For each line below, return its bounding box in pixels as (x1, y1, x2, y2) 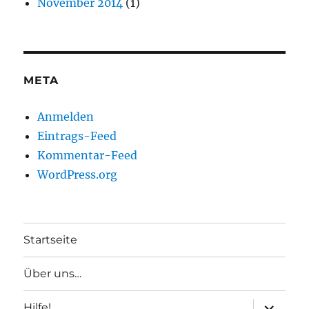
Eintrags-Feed (37, 128, 117, 143)
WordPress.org (37, 167, 118, 181)
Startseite (23, 233, 78, 247)
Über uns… (23, 267, 82, 281)
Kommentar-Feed (37, 148, 138, 162)
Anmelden (37, 109, 94, 123)
